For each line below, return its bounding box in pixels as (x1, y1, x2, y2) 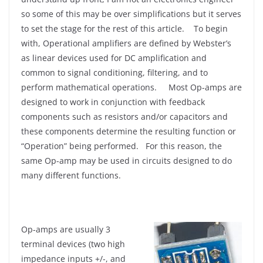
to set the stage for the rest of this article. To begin (21, 23, 228, 34)
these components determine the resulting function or (21, 126, 236, 137)
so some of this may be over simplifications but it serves (21, 8, 241, 19)
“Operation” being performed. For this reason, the (21, 140, 222, 151)
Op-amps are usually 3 (21, 224, 110, 235)
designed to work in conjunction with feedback (21, 96, 205, 107)
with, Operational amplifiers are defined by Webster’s (21, 38, 231, 49)
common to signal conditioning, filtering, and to (21, 67, 208, 78)
